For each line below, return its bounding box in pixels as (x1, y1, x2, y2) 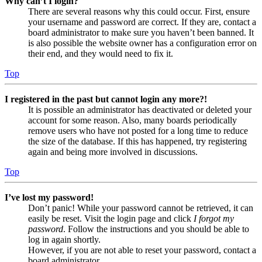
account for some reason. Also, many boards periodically (28, 115, 237, 125)
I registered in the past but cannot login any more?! (5, 94, 207, 104)
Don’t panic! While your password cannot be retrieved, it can (28, 202, 253, 213)
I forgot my (194, 213, 234, 223)
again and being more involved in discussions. (28, 146, 198, 157)
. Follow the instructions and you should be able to (63, 223, 249, 234)
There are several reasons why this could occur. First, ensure (28, 6, 250, 16)
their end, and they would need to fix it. (28, 48, 173, 58)
